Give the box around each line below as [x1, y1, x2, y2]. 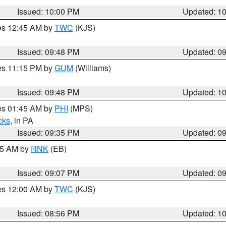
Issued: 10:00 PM [17, 6, 80, 17]
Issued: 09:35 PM [17, 127, 80, 138]
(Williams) [73, 62, 111, 74]
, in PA [10, 115, 33, 126]
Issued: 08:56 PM [17, 207, 80, 219]
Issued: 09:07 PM [17, 167, 80, 179]
